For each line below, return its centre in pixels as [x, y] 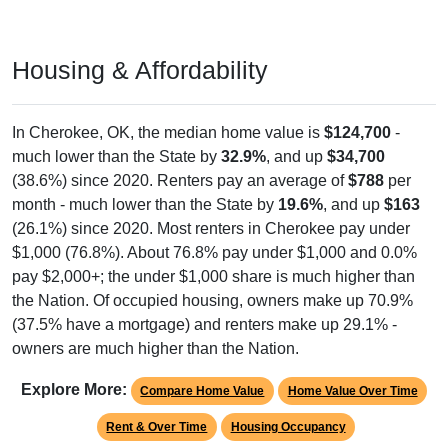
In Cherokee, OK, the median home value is [168, 133]
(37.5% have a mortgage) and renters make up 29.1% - [204, 325]
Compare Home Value [202, 391]
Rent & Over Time [157, 427]
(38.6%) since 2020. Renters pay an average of [180, 181]
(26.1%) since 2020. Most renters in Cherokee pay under [211, 229]
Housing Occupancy [288, 427]
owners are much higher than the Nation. [155, 349]
